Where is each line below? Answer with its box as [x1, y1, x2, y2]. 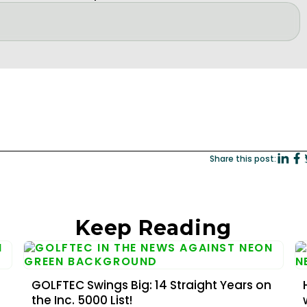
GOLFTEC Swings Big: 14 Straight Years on [32, 277, 272, 293]
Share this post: [210, 152, 277, 164]
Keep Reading [75, 215, 232, 241]
